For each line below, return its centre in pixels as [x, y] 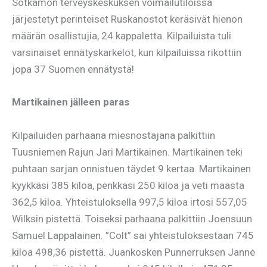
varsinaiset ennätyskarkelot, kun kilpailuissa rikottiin [127, 53]
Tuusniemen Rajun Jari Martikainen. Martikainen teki [127, 152]
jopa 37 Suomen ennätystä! [73, 69]
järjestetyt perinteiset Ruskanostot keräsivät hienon [127, 19]
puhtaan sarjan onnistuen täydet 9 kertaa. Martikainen [131, 168]
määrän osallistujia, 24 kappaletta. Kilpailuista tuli [122, 36]
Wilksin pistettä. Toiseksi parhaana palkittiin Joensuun [132, 218]
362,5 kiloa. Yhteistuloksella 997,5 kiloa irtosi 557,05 [130, 202]
